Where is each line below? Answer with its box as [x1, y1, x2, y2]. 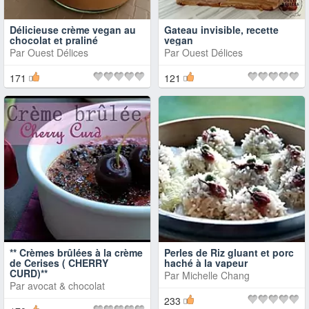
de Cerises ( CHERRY [10, 256, 108, 270]
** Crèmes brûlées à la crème [10, 246, 143, 259]
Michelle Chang [182, 268, 250, 282]
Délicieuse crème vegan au [10, 23, 136, 37]
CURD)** [10, 266, 48, 280]
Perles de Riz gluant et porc [164, 246, 294, 259]
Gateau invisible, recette [164, 23, 279, 37]
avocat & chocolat [28, 279, 105, 292]
